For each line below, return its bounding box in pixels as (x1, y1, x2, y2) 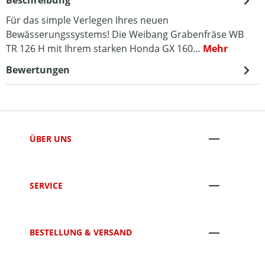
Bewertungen (6, 63, 70, 76)
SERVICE (30, 179, 63, 191)
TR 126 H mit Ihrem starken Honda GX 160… (6, 42, 203, 55)
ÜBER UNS (30, 132, 72, 144)
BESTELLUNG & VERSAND (30, 227, 132, 238)
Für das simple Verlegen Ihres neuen (6, 14, 169, 27)
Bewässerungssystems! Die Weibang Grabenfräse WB (6, 28, 244, 41)
